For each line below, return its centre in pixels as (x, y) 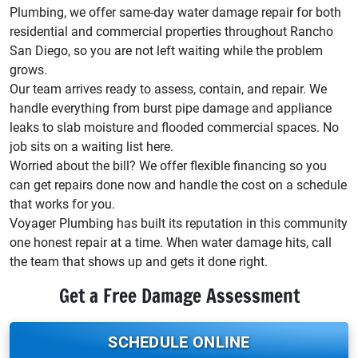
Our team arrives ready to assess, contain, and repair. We (168, 89)
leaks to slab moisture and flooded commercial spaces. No (174, 127)
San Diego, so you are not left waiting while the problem (166, 50)
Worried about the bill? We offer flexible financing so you (168, 165)
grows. (28, 70)
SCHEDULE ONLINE (179, 342)
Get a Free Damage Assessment (179, 295)
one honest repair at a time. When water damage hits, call (171, 242)
